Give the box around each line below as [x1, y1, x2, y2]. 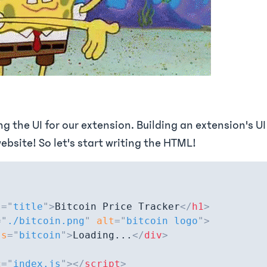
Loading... [73, 229, 132, 241]
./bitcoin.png [7, 215, 85, 226]
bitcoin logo [126, 215, 198, 226]
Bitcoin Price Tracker [55, 201, 180, 212]
